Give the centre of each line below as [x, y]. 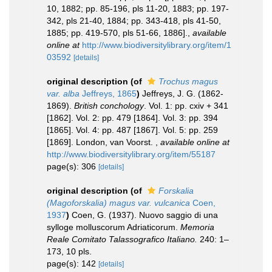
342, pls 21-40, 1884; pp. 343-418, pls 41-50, [134, 20]
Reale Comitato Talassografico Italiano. [122, 239]
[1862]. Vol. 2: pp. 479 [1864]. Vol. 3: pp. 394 [132, 117]
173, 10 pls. [69, 251]
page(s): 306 [73, 166]
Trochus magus [188, 81]
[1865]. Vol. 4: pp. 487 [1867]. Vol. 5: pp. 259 [132, 130]
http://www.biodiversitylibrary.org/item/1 [157, 45]
